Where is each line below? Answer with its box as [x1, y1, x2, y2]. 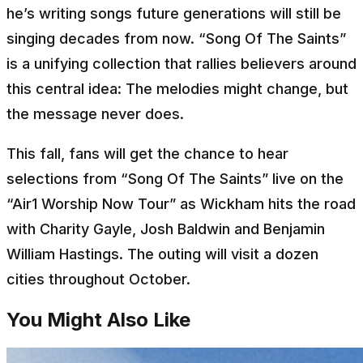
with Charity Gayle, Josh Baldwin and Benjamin [6, 220, 325, 237]
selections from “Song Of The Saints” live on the [6, 169, 344, 187]
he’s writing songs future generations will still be [6, 4, 341, 22]
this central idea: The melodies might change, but [6, 79, 348, 97]
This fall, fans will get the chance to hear [6, 144, 288, 162]
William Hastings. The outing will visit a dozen [6, 245, 318, 263]
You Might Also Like [6, 307, 190, 331]
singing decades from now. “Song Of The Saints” [6, 29, 346, 47]
